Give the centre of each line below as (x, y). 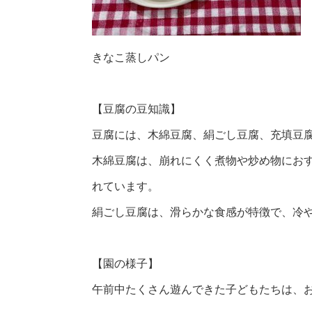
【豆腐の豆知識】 (136, 109)
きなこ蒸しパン (131, 58)
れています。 (125, 187)
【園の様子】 (125, 264)
